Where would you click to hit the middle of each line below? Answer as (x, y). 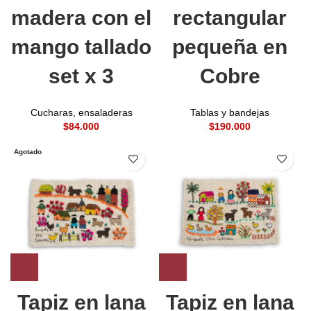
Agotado (28, 152)
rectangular (230, 18)
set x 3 (81, 76)
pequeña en (230, 47)
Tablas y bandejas (230, 113)
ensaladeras (105, 113)
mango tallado (81, 47)
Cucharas (51, 113)
